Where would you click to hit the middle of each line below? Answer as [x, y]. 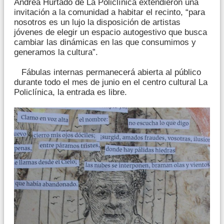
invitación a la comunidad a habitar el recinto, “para [109, 12]
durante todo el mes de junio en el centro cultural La [111, 82]
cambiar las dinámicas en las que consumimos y [105, 42]
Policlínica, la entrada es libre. [70, 92]
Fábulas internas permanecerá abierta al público [107, 72]
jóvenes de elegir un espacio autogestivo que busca [110, 32]
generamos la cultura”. [56, 52]
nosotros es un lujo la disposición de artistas [97, 22]
